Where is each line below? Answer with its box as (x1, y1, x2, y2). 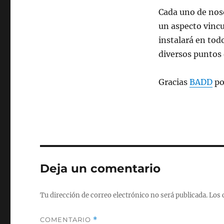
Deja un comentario (40, 161, 161, 176)
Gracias (158, 77, 189, 87)
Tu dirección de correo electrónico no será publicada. (40, 191, 208, 200)
